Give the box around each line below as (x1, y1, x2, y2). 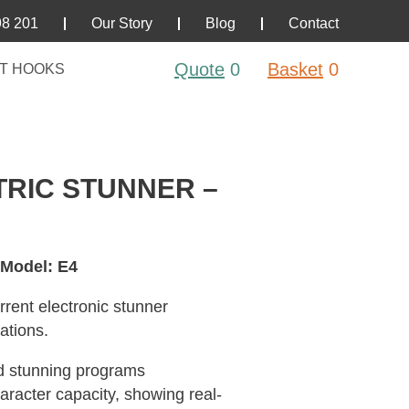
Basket (267, 59, 323, 79)
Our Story (91, 16, 152, 31)
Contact (288, 16, 339, 31)
